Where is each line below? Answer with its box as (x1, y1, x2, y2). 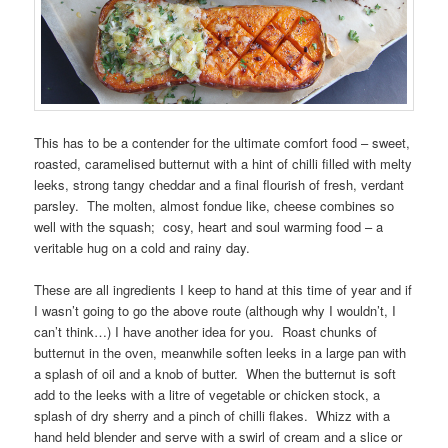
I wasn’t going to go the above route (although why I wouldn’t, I (34, 301, 397, 321)
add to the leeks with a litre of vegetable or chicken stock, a (34, 385, 381, 405)
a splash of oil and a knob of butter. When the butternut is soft (34, 364, 397, 384)
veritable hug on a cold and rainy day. (34, 238, 251, 258)
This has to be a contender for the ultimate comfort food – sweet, (34, 133, 411, 153)
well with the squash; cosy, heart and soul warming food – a (34, 217, 384, 237)
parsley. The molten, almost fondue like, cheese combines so (34, 196, 395, 216)
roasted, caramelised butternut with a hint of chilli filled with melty (34, 154, 413, 174)
